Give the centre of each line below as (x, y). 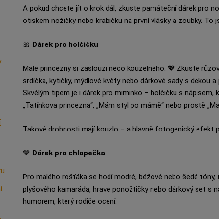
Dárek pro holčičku (65, 44)
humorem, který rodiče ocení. (70, 201)
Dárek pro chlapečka (68, 153)
